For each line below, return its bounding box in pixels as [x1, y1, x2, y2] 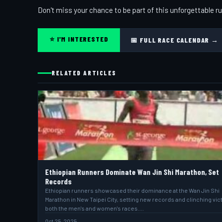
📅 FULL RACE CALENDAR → [130, 36, 219, 44]
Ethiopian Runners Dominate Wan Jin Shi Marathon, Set [45, 167, 219, 176]
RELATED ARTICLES [52, 69, 116, 77]
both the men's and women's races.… [45, 205, 144, 212]
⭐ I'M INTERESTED [50, 35, 109, 43]
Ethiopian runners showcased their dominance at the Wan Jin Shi [45, 187, 220, 194]
